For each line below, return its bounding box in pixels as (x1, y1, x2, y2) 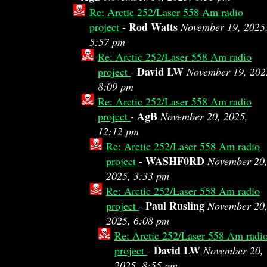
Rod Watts (129, 19, 178, 35)
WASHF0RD (145, 153, 204, 169)
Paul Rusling (145, 198, 204, 213)
